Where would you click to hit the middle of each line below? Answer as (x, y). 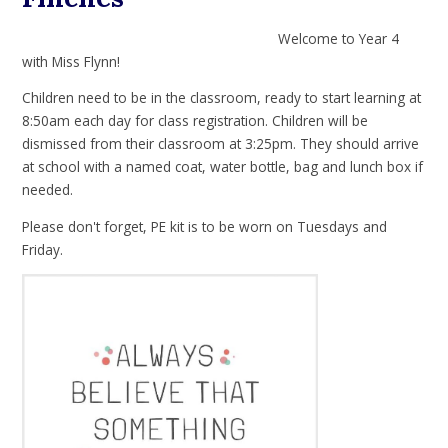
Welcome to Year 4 (211, 38)
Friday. (45, 249)
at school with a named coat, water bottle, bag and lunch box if (223, 167)
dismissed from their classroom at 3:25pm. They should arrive (221, 144)
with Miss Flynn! (71, 61)
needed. (50, 190)
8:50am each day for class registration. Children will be (195, 121)
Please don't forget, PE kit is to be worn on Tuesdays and (205, 226)
